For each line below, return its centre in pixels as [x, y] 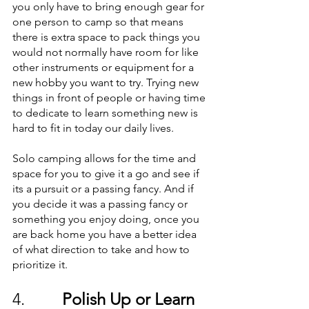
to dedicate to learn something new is [107, 113]
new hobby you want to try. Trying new [107, 82]
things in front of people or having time [110, 98]
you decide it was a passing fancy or [101, 204]
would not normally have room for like [107, 52]
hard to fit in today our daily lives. [94, 128]
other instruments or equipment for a [104, 67]
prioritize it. [40, 265]
